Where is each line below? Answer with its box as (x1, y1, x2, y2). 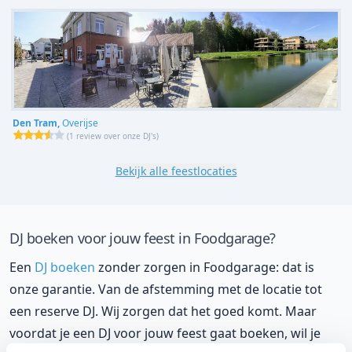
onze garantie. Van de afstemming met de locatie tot (9, 280, 322, 298)
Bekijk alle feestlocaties (115, 163, 237, 178)
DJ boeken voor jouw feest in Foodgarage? (9, 228, 276, 247)
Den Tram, (13, 115, 62, 130)
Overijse (62, 115, 98, 130)
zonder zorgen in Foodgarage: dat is (95, 258, 314, 276)
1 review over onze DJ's (69, 130, 156, 141)
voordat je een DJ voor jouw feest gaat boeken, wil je (9, 324, 321, 342)
